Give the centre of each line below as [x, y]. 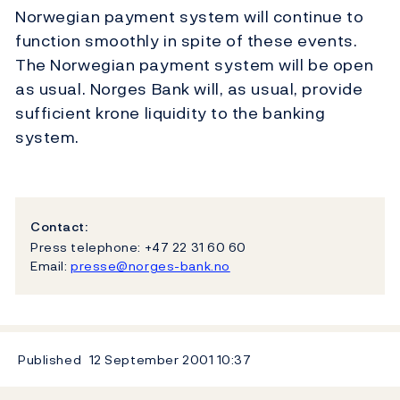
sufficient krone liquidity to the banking [171, 113]
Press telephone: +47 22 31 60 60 [138, 246]
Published [50, 359]
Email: [50, 265]
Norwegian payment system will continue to [190, 17]
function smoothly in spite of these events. [187, 41]
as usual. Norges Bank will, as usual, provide [189, 89]
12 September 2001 [151, 359]
